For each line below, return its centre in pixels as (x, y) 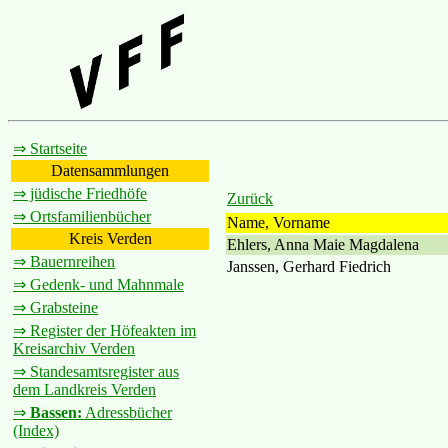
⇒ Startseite (50, 148)
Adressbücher (127, 412)
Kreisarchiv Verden (74, 348)
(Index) (36, 430)
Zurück (250, 198)
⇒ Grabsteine (55, 307)
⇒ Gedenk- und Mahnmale (98, 284)
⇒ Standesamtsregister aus (96, 371)
